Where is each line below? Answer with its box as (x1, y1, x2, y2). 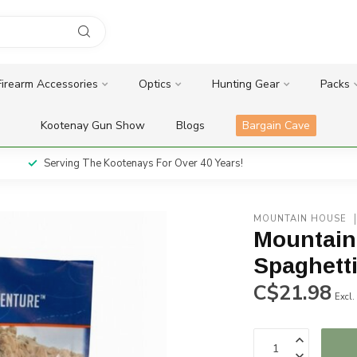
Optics (138, 76, 171, 92)
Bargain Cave (242, 118, 310, 133)
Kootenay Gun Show (41, 118, 145, 133)
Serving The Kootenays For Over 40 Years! (43, 156, 243, 171)
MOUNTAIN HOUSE (253, 213, 347, 225)
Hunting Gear (211, 76, 280, 92)
